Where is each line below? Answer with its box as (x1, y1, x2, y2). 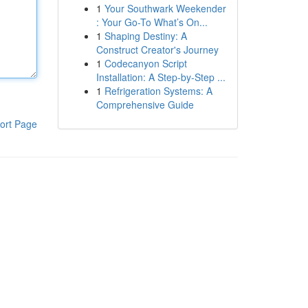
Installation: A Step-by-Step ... (96, 70, 225, 84)
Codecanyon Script (104, 56, 187, 70)
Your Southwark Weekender (104, 1, 226, 15)
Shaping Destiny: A (104, 29, 187, 43)
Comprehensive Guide (96, 98, 194, 111)
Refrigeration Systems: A (104, 84, 212, 98)
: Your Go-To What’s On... (96, 15, 208, 29)
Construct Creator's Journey (96, 43, 219, 56)
